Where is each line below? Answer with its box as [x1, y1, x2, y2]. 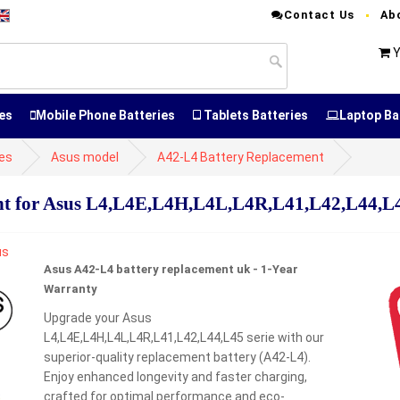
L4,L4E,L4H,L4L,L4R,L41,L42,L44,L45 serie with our [44, 330, 324, 345]
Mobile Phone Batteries [36, 108, 175, 122]
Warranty [44, 282, 97, 296]
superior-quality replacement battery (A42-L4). [44, 350, 311, 364]
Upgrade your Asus [44, 311, 152, 325]
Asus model [51, 150, 119, 164]
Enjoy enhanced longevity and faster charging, [44, 370, 307, 384]
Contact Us [284, 8, 354, 21]
